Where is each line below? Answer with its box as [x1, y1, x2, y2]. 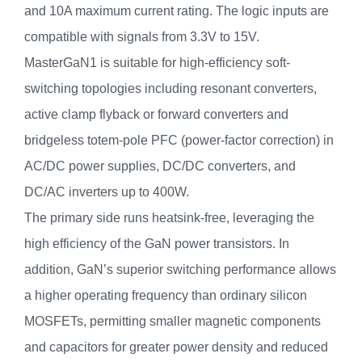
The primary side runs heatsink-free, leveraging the [24, 211, 314, 225]
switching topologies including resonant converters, [24, 82, 317, 96]
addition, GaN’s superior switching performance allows [24, 263, 336, 277]
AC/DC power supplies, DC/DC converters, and [24, 159, 296, 174]
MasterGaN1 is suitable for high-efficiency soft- [24, 56, 290, 70]
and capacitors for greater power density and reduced [24, 340, 328, 355]
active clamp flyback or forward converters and [24, 107, 288, 122]
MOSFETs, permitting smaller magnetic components [24, 314, 321, 329]
